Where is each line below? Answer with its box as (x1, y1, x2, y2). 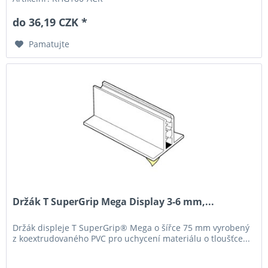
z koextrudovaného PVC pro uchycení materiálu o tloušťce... (13, 233, 251, 245)
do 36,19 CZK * (13, 15, 88, 30)
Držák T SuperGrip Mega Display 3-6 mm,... (13, 195, 215, 209)
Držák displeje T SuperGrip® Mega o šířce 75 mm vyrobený (13, 222, 250, 234)
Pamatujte (29, 38, 70, 50)
